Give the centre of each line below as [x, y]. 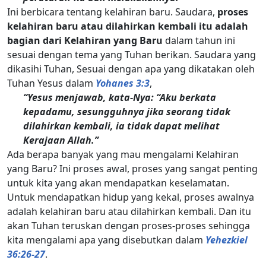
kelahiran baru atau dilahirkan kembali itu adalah [128, 26]
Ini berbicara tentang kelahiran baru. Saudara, [112, 12]
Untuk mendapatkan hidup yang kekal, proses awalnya [131, 197]
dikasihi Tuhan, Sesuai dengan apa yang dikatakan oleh [131, 69]
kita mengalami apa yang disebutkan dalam [106, 240]
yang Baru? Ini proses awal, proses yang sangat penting [132, 168]
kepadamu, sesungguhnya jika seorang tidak [127, 111]
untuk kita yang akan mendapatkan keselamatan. [118, 183]
